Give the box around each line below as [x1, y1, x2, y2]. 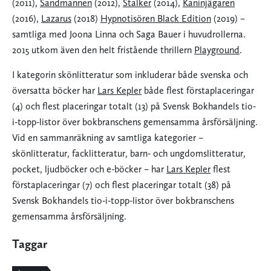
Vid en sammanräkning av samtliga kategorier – [12, 131, 203, 143]
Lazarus [41, 12, 71, 24]
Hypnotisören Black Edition [100, 12, 211, 24]
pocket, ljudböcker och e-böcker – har [12, 163, 166, 175]
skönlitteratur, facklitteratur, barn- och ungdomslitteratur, [12, 147, 246, 159]
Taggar [12, 236, 47, 251]
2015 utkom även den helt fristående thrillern [12, 44, 194, 56]
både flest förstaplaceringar [142, 84, 254, 96]
